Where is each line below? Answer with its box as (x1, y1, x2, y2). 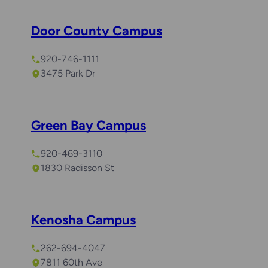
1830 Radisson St (41, 162, 114, 174)
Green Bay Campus (31, 117, 146, 134)
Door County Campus (31, 23, 162, 39)
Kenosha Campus (31, 212, 136, 229)
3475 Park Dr (41, 68, 95, 80)
